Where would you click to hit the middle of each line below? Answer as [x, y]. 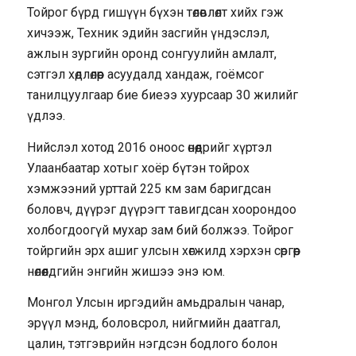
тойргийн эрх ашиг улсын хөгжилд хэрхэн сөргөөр [163, 250]
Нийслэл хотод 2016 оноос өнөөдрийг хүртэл [149, 147]
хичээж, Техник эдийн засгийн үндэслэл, [148, 33]
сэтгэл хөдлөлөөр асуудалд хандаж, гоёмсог [145, 75]
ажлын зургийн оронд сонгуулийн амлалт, [151, 54]
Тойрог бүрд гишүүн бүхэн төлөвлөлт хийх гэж [155, 13]
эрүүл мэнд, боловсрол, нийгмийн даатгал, [153, 323]
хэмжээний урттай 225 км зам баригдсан [149, 188]
